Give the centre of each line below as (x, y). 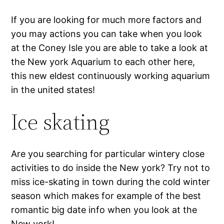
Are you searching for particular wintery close (108, 154)
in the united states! (53, 90)
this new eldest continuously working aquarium (111, 76)
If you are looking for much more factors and (106, 20)
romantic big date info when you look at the (104, 210)
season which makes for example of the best (106, 196)
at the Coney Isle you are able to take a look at (110, 48)
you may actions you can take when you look (107, 34)
